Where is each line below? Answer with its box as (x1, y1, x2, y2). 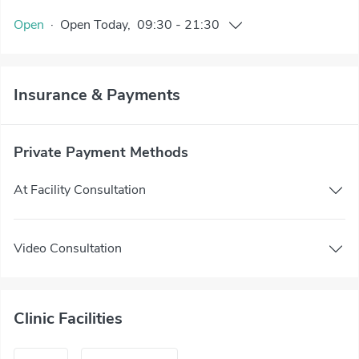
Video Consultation (14, 239, 122, 257)
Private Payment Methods (14, 143, 188, 162)
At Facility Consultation (14, 180, 146, 199)
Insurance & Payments (14, 84, 180, 106)
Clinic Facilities (14, 308, 123, 329)
